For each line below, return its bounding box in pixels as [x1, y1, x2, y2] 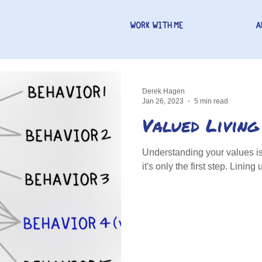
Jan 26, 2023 [142, 96, 184, 105]
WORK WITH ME [130, 22, 183, 29]
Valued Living [142, 113, 259, 138]
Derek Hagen [142, 87, 185, 95]
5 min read [194, 96, 228, 105]
